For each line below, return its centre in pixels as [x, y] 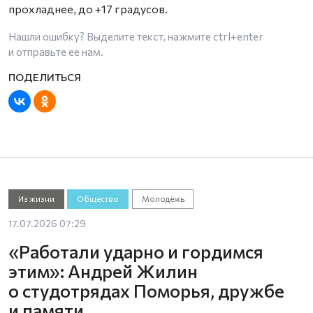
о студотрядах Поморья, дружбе [146, 290]
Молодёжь [163, 198]
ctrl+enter [238, 36]
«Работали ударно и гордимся [136, 251]
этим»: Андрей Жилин [103, 270]
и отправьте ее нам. [56, 52]
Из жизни [36, 198]
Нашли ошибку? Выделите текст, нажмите [111, 36]
